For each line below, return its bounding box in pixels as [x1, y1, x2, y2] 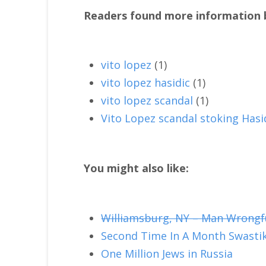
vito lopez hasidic [101, 75, 191, 90]
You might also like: [83, 161, 189, 176]
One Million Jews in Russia [101, 246, 233, 261]
